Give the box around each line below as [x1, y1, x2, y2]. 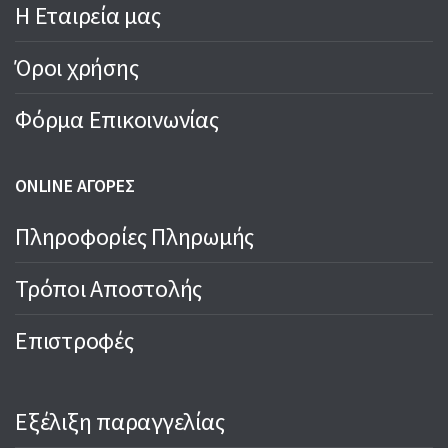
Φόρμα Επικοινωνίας [15, 104, 219, 136]
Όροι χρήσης [15, 52, 139, 84]
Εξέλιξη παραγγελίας [15, 406, 225, 438]
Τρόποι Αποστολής [15, 273, 203, 305]
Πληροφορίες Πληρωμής [15, 221, 255, 253]
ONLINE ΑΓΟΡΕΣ [15, 174, 135, 198]
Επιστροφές [15, 325, 134, 357]
